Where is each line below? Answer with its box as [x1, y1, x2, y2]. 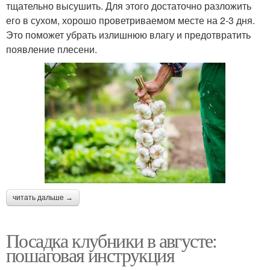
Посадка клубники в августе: [6, 227, 217, 253]
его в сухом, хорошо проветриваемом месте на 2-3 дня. [6, 13, 255, 27]
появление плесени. [6, 42, 97, 56]
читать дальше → [13, 193, 73, 202]
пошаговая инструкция [6, 241, 174, 268]
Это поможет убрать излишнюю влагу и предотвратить [6, 27, 251, 42]
